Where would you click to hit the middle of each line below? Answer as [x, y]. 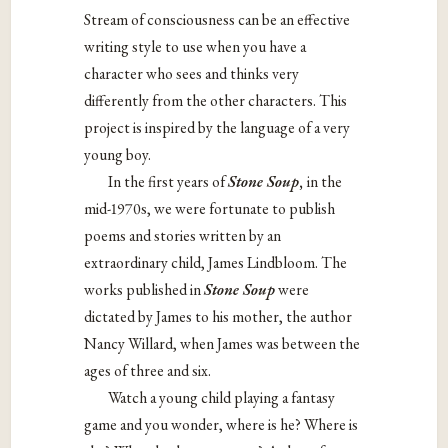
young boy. [118, 154]
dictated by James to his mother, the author [218, 316]
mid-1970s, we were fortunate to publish [210, 208]
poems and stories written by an [183, 235]
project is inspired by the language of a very [217, 127]
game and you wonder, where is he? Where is [221, 424]
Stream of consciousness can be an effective [217, 19]
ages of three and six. [148, 370]
